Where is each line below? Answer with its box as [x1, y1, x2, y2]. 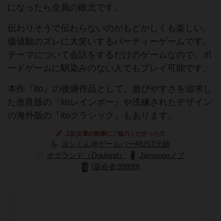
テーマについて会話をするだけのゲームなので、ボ [7, 50, 212, 60]
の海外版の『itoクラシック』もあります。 [7, 110, 177, 121]
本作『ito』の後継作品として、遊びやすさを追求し [7, 84, 212, 94]
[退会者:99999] [91, 163, 140, 171]
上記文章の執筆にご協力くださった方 [65, 130, 165, 138]
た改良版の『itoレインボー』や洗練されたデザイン [7, 97, 212, 108]
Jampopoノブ [139, 151, 184, 160]
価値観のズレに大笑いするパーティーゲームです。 [7, 37, 212, 47]
